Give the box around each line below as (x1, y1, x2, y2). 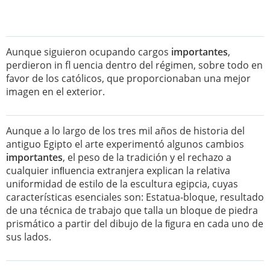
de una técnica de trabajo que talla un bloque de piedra (6, 204, 258, 217)
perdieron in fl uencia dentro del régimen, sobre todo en (6, 58, 263, 72)
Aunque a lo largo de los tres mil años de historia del (6, 124, 245, 137)
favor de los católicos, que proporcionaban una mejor (6, 72, 251, 85)
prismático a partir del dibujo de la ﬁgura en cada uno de (6, 217, 263, 230)
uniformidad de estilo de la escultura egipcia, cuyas (6, 177, 238, 190)
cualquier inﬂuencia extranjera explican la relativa (6, 164, 230, 177)
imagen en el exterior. (6, 85, 105, 98)
